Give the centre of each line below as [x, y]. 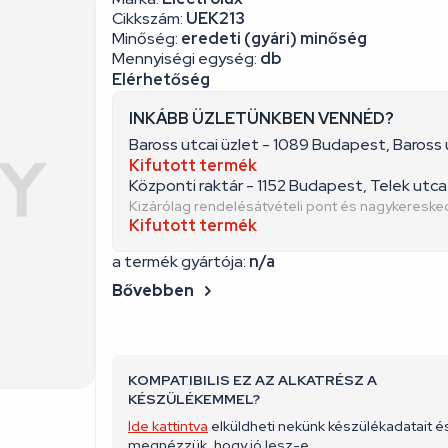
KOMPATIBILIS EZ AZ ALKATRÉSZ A [252, 380]
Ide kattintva [168, 426]
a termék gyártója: [179, 261]
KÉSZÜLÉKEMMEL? [194, 399]
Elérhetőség [161, 79]
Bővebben [153, 290]
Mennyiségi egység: [184, 58]
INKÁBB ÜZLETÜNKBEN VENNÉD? [261, 118]
